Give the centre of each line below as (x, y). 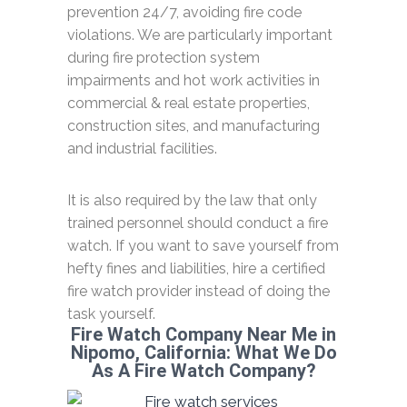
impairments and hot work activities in (194, 81)
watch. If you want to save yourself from (203, 246)
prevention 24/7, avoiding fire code (184, 13)
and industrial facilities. (142, 149)
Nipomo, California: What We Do (203, 353)
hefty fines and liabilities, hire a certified (196, 269)
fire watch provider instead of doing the (199, 292)
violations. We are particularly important (200, 35)
